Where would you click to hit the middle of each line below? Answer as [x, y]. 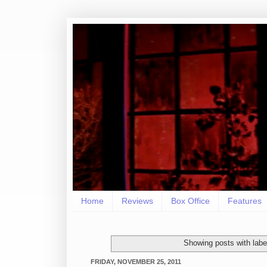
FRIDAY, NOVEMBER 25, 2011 [136, 261]
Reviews [137, 201]
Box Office [190, 201]
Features [245, 201]
